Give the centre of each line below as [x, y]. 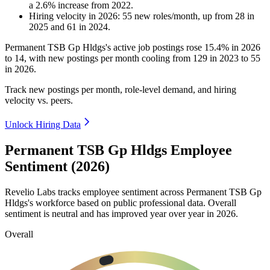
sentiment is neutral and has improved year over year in [111, 213]
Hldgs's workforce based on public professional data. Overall [121, 202]
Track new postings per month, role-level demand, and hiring [121, 90]
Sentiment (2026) [57, 167]
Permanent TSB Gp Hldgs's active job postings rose [105, 48]
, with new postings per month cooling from [108, 58]
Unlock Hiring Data [43, 125]
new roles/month [165, 16]
